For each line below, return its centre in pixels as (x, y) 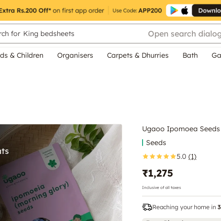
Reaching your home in (184, 207)
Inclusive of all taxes (162, 187)
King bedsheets (49, 34)
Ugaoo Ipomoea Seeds (181, 129)
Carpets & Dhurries (138, 55)
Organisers (75, 55)
